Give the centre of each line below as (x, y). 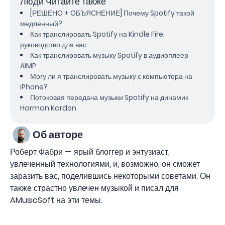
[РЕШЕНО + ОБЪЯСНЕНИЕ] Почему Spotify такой (112, 13)
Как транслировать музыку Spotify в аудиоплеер (109, 55)
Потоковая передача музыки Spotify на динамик (109, 97)
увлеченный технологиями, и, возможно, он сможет (105, 164)
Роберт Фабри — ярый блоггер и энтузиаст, (90, 152)
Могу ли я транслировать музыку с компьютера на (111, 76)
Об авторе (58, 135)
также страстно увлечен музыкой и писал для (94, 188)
